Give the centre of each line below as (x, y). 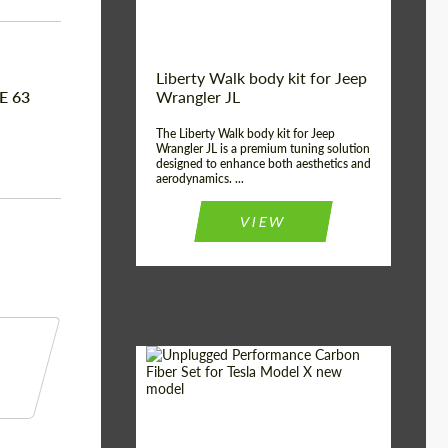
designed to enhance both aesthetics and (263, 163)
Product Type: (195, 424)
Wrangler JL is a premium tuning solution (263, 148)
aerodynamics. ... (200, 178)
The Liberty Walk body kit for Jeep (245, 133)
